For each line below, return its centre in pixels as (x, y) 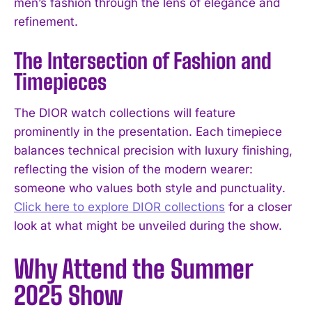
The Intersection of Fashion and (143, 60)
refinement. (46, 21)
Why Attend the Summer (133, 269)
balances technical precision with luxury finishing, (153, 150)
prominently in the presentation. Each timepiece (148, 131)
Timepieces (60, 81)
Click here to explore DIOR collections (119, 206)
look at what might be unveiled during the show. (148, 225)
